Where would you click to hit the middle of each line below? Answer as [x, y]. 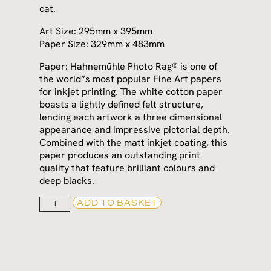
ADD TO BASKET [117, 203]
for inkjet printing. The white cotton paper [131, 92]
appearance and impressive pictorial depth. [135, 130]
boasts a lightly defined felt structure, [122, 105]
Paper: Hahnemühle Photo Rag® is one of [129, 67]
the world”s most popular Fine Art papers [131, 79]
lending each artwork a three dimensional [131, 117]
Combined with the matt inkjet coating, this [134, 143]
